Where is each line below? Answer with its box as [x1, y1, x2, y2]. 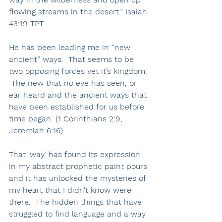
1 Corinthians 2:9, [58, 114, 125, 124]
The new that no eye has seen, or [9, 78, 139, 88]
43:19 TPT [9, 19, 44, 29]
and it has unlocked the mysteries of [9, 173, 148, 183]
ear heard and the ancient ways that [9, 90, 149, 100]
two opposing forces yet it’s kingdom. [9, 66, 150, 76]
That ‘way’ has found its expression [9, 150, 143, 160]
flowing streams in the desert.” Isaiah [9, 7, 150, 17]
